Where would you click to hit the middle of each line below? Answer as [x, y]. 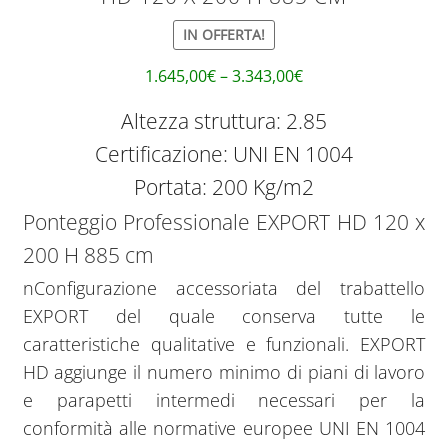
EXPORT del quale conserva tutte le [224, 315]
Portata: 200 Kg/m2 [224, 186]
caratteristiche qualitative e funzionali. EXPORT [224, 343]
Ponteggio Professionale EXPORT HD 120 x [224, 221]
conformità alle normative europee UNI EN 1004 [224, 427]
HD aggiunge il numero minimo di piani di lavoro [224, 371]
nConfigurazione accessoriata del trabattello [224, 287]
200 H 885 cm [88, 254]
